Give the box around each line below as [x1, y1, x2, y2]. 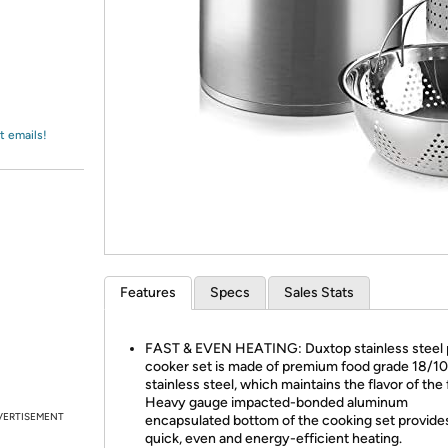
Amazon [38, 25, 91, 43]
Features [120, 284, 176, 301]
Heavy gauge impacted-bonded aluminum [145, 394, 408, 411]
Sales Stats [284, 284, 354, 301]
